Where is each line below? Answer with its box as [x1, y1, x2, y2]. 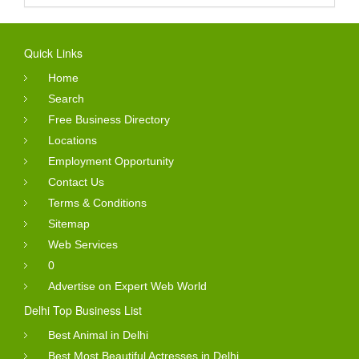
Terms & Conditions [48, 196, 147, 210]
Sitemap [48, 217, 90, 231]
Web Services [48, 238, 118, 252]
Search [48, 92, 84, 106]
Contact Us [48, 175, 104, 189]
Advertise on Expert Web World [48, 280, 207, 293]
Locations [48, 134, 97, 147]
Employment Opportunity [48, 155, 174, 168]
